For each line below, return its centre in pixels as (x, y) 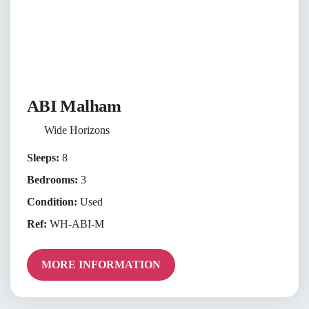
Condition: (52, 201)
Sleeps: (43, 157)
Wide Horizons (77, 130)
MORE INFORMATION (101, 264)
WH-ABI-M (76, 223)
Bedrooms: (52, 179)
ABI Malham (74, 106)
